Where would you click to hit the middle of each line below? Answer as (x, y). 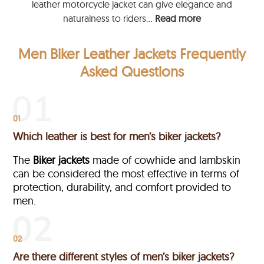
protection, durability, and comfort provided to (122, 187)
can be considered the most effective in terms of (126, 174)
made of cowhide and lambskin (165, 160)
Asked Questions (132, 72)
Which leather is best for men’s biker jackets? (117, 137)
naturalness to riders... (109, 18)
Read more (178, 18)
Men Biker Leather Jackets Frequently (132, 54)
